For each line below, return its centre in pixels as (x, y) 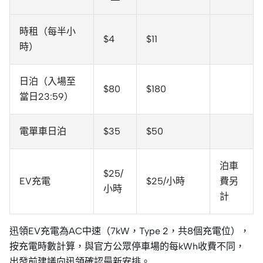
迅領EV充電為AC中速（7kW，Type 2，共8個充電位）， (129, 231)
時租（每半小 (48, 32)
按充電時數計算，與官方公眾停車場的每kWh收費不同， (127, 247)
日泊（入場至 (48, 82)
